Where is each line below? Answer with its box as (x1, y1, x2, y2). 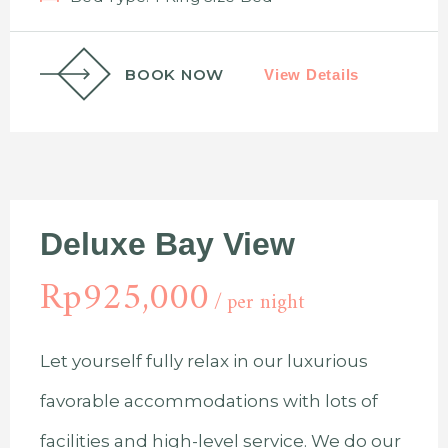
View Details (264, 66, 359, 83)
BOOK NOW (125, 65, 224, 84)
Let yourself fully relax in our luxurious (40, 351, 368, 371)
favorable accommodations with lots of (40, 391, 378, 411)
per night (227, 286, 305, 321)
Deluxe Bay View (40, 226, 295, 262)
